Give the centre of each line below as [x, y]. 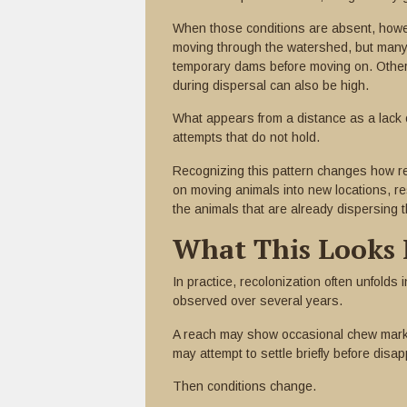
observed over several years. [258, 301]
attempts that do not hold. [246, 138]
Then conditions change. [244, 387]
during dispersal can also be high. [271, 86]
